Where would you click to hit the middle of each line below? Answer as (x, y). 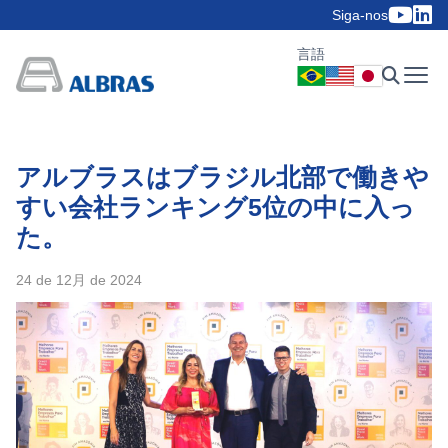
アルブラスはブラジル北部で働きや (222, 177)
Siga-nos (360, 15)
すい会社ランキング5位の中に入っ (215, 207)
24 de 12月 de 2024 (79, 280)
